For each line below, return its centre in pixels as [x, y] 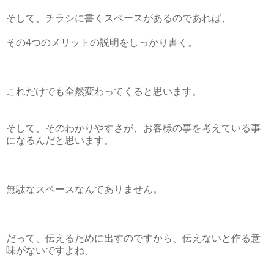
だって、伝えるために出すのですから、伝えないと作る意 [133, 238]
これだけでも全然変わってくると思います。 [104, 91]
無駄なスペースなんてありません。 [84, 189]
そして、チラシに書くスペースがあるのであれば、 [119, 18]
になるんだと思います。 [60, 140]
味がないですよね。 [50, 250]
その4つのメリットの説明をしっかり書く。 [102, 42]
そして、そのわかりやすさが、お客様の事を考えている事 [133, 128]
